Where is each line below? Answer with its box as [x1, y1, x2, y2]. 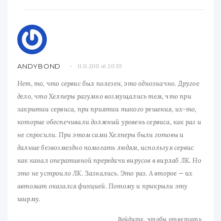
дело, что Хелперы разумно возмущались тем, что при [17, 92, 191, 101]
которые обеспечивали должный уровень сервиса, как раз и [17, 117, 201, 126]
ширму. [17, 194, 41, 203]
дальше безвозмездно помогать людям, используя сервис [17, 143, 194, 152]
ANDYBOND [17, 62, 61, 70]
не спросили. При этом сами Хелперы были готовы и [17, 130, 184, 139]
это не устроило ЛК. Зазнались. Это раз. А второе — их [17, 169, 193, 178]
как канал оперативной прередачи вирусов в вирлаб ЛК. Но [17, 156, 201, 165]
